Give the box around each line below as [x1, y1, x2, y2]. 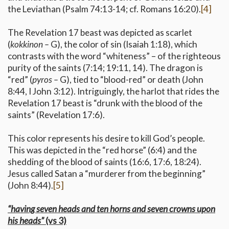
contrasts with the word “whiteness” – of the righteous [8, 51, 221, 62]
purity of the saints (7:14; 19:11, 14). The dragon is [8, 62, 203, 74]
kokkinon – [10, 39, 51, 50]
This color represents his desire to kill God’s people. [8, 133, 205, 144]
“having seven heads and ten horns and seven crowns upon [8, 203, 215, 215]
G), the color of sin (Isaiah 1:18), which [51, 39, 197, 50]
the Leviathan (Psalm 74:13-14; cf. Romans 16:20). [8, 4, 201, 15]
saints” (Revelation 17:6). [8, 109, 105, 121]
